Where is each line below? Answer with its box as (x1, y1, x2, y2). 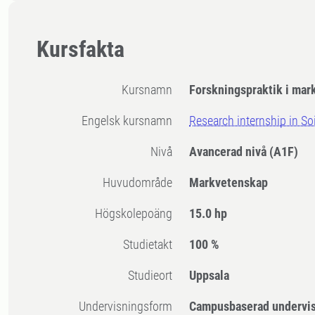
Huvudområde (110, 175, 173, 191)
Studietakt (129, 237, 173, 252)
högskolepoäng (103, 206, 173, 221)
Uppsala (189, 268, 230, 283)
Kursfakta (37, 36, 124, 63)
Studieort (134, 268, 173, 283)
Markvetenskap (189, 175, 269, 191)
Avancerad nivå (189, 144, 270, 160)
